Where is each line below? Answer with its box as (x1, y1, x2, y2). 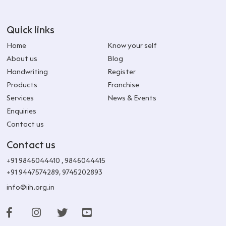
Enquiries (7, 106, 37, 116)
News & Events (107, 93, 157, 102)
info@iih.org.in (7, 182, 55, 192)
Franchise (107, 80, 140, 89)
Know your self (107, 40, 157, 50)
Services (7, 93, 34, 102)
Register (107, 67, 136, 76)
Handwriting (7, 67, 48, 76)
